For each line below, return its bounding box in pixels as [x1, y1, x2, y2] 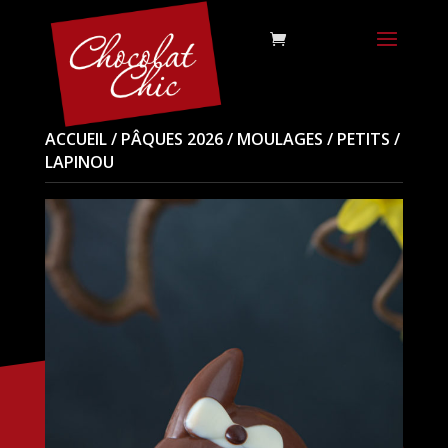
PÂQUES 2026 [120, 128, 223, 150]
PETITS [336, 128, 390, 150]
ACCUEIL [44, 128, 107, 150]
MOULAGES [236, 128, 323, 150]
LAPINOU [44, 151, 114, 173]
